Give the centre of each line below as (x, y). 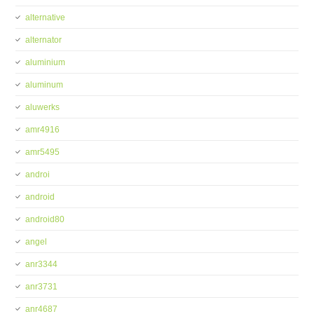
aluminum (45, 85)
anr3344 (42, 264)
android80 (45, 219)
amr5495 (43, 152)
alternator (44, 40)
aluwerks (43, 107)
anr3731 (42, 287)
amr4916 (43, 130)
